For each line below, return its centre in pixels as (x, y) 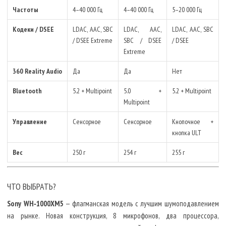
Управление (30, 122)
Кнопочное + (193, 122)
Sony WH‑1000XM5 (35, 203)
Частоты (25, 10)
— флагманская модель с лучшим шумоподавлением (141, 203)
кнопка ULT (187, 133)
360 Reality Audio (37, 71)
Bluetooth (27, 91)
